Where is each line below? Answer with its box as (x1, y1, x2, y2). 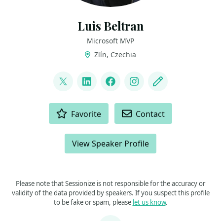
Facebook (110, 81, 154, 95)
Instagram (134, 81, 182, 95)
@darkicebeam (63, 81, 132, 95)
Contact (136, 109, 165, 119)
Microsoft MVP (87, 36, 134, 45)
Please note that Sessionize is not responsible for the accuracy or (16, 179, 205, 188)
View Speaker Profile (72, 138, 149, 149)
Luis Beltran (77, 18, 144, 34)
